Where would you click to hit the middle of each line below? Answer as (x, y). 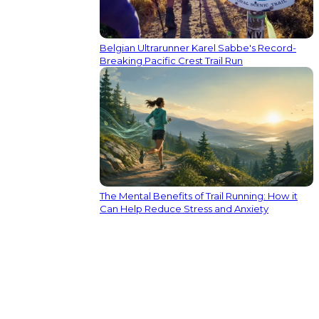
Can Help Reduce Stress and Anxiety (184, 209)
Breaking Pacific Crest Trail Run (171, 60)
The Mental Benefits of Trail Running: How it (199, 196)
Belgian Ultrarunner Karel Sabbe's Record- (198, 47)
